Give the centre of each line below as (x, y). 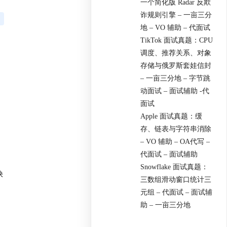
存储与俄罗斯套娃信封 (176, 65)
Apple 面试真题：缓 (172, 116)
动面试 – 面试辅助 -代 (175, 91)
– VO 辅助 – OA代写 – (175, 141)
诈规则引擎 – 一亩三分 (176, 15)
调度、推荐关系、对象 (176, 53)
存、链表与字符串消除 (176, 129)
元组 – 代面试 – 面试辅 (177, 192)
